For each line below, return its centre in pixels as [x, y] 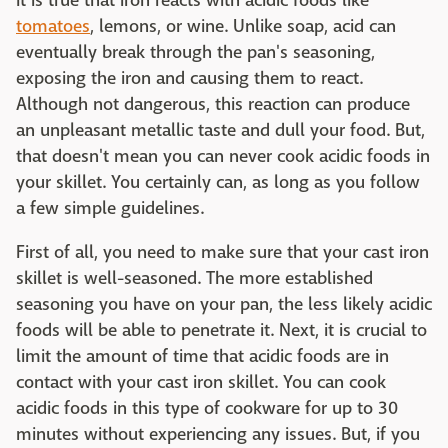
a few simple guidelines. [110, 209]
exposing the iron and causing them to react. [189, 79]
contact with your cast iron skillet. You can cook [201, 383]
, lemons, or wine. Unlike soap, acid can [243, 27]
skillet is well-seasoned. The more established [194, 279]
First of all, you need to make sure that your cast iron [222, 253]
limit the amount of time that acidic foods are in [202, 357]
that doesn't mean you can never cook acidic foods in [223, 157]
